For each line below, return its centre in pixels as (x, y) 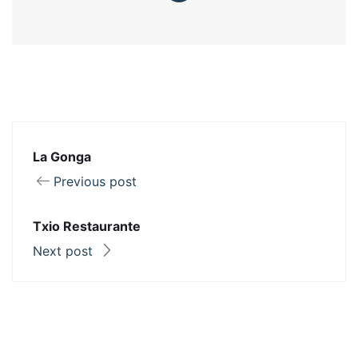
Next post (65, 251)
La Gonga (62, 157)
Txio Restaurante (87, 226)
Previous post (95, 181)
